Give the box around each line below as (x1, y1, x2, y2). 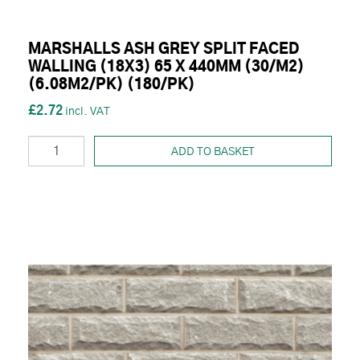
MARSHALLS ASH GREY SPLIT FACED (28, 42, 299, 57)
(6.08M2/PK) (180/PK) (28, 77, 195, 92)
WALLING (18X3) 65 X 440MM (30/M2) (28, 59, 305, 75)
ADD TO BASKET (171, 145, 255, 157)
